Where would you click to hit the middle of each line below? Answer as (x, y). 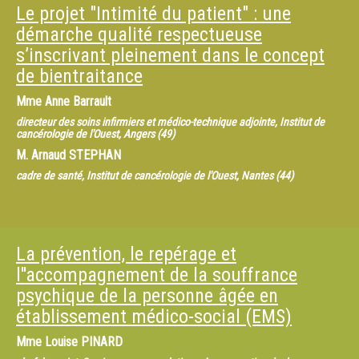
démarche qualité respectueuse (139, 34)
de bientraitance (79, 76)
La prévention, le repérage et (126, 254)
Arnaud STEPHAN (76, 155)
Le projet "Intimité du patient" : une (153, 14)
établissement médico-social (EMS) (154, 317)
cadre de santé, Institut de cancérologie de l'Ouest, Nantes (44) (155, 175)
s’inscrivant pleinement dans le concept (170, 55)
